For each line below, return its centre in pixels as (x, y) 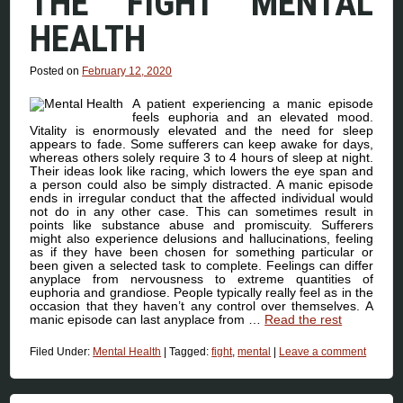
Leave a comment (323, 351)
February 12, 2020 (127, 71)
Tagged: (191, 351)
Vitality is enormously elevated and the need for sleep (201, 130)
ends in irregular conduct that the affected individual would (201, 197)
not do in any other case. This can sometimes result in (201, 211)
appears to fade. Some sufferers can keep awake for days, (201, 143)
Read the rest (304, 319)
